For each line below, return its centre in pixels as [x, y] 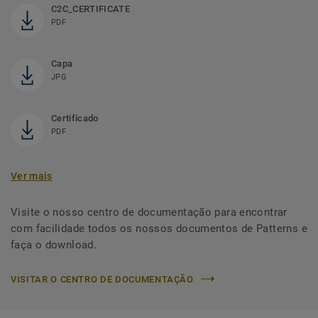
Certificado [75, 118]
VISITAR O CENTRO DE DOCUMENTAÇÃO [102, 279]
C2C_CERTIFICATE [91, 9]
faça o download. [54, 245]
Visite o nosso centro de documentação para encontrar [149, 212]
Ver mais [32, 176]
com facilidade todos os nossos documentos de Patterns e [159, 228]
